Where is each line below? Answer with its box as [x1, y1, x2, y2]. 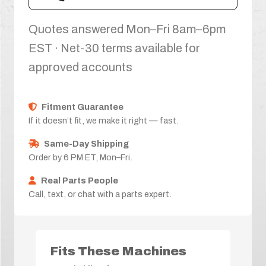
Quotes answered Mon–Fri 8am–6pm [28, 22, 226, 36]
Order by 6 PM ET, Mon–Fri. [28, 152, 132, 162]
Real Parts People [41, 175, 118, 185]
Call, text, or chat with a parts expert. [28, 189, 172, 199]
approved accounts [28, 60, 132, 74]
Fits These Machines [50, 244, 186, 258]
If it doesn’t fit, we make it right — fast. [28, 115, 179, 125]
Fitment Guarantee [42, 102, 123, 112]
